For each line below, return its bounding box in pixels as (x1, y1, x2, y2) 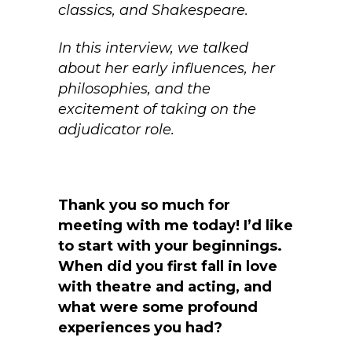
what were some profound (58, 299, 258, 317)
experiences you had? (58, 319, 222, 337)
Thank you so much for (58, 196, 230, 214)
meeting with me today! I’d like (58, 217, 293, 235)
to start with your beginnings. (58, 237, 282, 255)
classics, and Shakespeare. (58, 2, 252, 20)
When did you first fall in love (58, 258, 277, 276)
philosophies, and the (58, 80, 211, 98)
